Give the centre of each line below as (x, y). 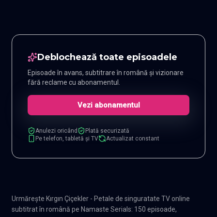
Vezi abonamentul (108, 105)
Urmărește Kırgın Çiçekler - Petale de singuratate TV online (101, 198)
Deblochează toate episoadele (107, 57)
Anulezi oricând (56, 131)
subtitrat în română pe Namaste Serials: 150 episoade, (94, 209)
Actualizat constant (133, 138)
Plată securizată (107, 131)
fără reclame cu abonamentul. (74, 82)
